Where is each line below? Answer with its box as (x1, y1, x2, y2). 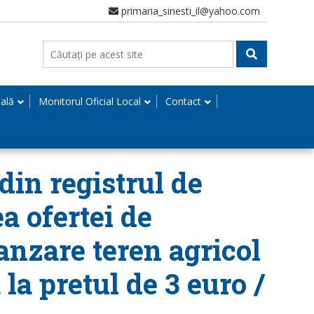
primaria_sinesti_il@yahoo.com (118, 4, 260, 18)
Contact (165, 95, 201, 108)
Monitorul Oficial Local (39, 95, 141, 108)
